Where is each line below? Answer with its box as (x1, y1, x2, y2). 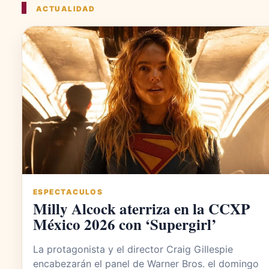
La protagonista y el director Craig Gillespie (33, 243, 233, 255)
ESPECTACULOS (33, 187, 103, 196)
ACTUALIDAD (36, 4, 95, 14)
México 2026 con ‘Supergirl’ (33, 213, 216, 235)
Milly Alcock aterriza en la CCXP (33, 197, 250, 220)
